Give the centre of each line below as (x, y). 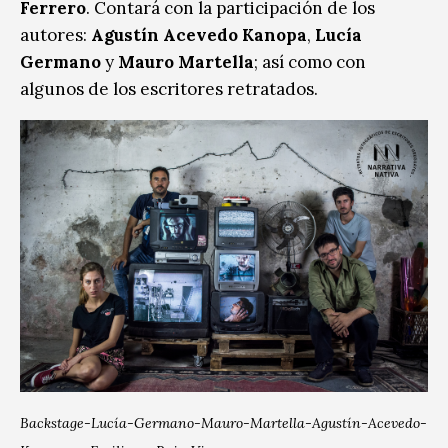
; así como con (310, 61)
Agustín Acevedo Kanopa (199, 34)
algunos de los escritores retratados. (169, 88)
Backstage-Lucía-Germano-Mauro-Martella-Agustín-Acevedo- (223, 422)
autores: (55, 34)
